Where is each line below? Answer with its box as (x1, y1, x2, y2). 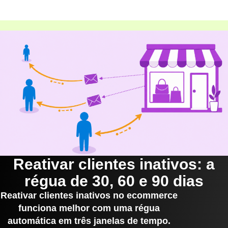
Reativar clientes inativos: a (13, 155, 215, 173)
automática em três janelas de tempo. (7, 215, 170, 226)
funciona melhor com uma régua (18, 203, 160, 213)
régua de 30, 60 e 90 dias (24, 172, 204, 189)
